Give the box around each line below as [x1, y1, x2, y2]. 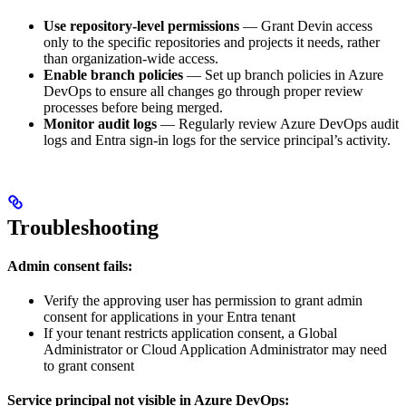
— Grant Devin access [239, 17, 372, 34]
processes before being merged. [43, 99, 223, 115]
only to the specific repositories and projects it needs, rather [43, 34, 380, 50]
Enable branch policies [43, 66, 183, 82]
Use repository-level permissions [43, 17, 239, 34]
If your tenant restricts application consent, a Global [43, 324, 337, 341]
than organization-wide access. [43, 50, 218, 66]
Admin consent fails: [7, 257, 132, 274]
